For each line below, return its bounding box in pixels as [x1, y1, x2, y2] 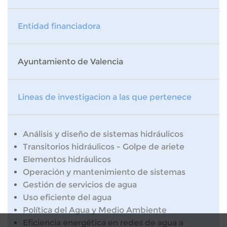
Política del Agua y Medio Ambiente [23, 205, 167, 215]
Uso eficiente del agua [23, 193, 111, 202]
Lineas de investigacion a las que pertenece [18, 92, 192, 102]
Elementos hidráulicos [23, 155, 111, 164]
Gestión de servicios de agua [23, 180, 137, 190]
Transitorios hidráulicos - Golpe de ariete [23, 142, 184, 152]
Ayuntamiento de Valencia [18, 57, 123, 66]
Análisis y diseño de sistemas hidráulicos [23, 129, 183, 139]
